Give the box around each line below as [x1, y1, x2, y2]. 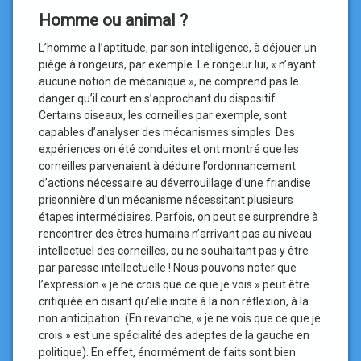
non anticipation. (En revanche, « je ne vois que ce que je [39, 312, 321, 325]
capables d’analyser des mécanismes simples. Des [39, 126, 295, 139]
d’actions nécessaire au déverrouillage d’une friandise [39, 176, 311, 189]
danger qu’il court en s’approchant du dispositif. [39, 92, 278, 105]
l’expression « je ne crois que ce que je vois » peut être [39, 278, 309, 291]
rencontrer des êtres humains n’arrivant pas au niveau [39, 227, 312, 240]
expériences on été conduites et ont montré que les [39, 143, 299, 156]
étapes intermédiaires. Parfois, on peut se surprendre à [39, 210, 318, 223]
